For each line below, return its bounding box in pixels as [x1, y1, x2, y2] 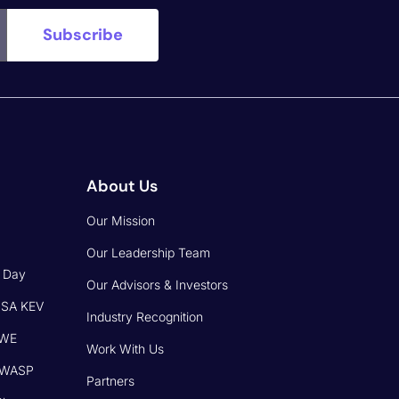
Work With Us [86, 340, 165, 356]
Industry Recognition [86, 308, 204, 324]
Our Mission [86, 212, 156, 228]
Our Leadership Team [86, 244, 211, 260]
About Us [86, 175, 159, 197]
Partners [86, 372, 135, 388]
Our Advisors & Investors [86, 276, 229, 292]
